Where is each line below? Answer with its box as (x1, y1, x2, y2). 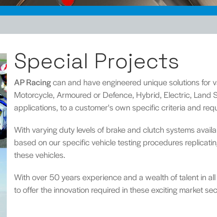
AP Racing (14, 76, 51, 88)
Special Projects (14, 47, 179, 75)
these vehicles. (14, 149, 65, 160)
